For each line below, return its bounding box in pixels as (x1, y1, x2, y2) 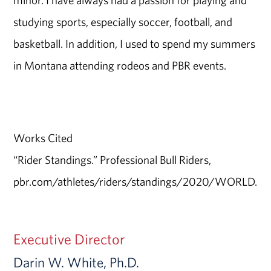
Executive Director (13, 230, 125, 249)
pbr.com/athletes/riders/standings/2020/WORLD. (13, 174, 258, 189)
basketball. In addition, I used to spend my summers (13, 36, 256, 51)
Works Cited (13, 131, 73, 146)
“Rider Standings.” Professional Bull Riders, (13, 152, 212, 168)
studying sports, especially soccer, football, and (13, 15, 233, 30)
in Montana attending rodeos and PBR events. (13, 58, 227, 73)
